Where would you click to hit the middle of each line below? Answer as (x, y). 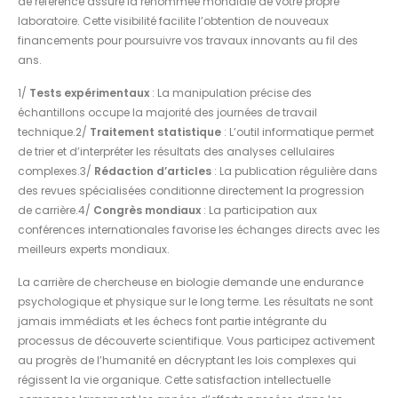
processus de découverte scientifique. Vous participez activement (196, 340)
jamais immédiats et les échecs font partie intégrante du (172, 321)
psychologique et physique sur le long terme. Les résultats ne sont (195, 301)
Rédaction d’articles (153, 171)
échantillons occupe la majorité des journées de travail (167, 112)
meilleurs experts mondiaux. (94, 249)
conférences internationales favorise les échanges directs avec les (199, 229)
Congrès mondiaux (147, 210)
